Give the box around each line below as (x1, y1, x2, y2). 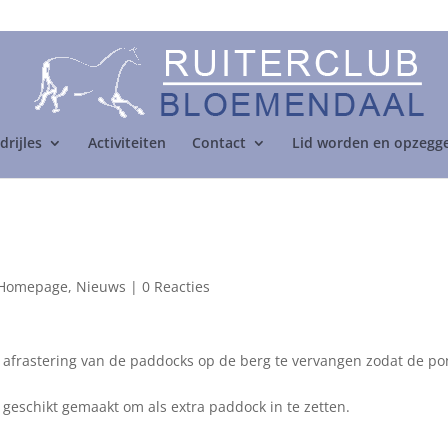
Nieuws (76, 277, 127, 296)
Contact (191, 133, 246, 152)
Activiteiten (87, 133, 166, 152)
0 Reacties (142, 277, 211, 296)
